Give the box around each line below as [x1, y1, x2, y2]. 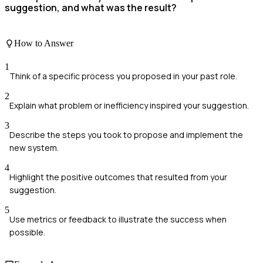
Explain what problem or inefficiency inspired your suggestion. [9, 99, 249, 111]
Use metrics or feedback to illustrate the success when [9, 213, 227, 225]
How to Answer [14, 38, 73, 49]
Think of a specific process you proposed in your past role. [9, 70, 237, 82]
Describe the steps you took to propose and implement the [9, 129, 243, 140]
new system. [9, 141, 59, 153]
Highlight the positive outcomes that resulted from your [9, 171, 227, 183]
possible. [9, 226, 45, 238]
